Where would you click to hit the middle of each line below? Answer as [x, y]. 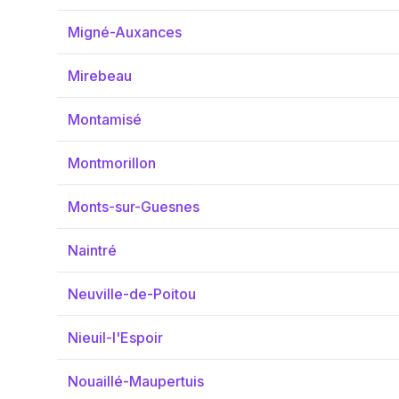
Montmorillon [112, 163]
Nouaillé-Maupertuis [136, 381]
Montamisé [105, 119]
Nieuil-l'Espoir [115, 338]
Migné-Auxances [125, 32]
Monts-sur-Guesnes [134, 207]
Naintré [92, 250]
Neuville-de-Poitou [132, 294]
